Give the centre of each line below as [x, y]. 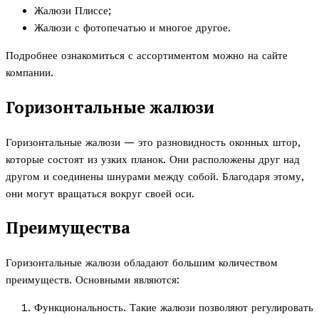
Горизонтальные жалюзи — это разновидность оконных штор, [153, 142]
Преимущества [68, 228]
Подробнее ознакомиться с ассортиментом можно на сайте [147, 56]
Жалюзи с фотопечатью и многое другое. [132, 28]
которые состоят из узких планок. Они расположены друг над [153, 159]
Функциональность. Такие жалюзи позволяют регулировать [174, 308]
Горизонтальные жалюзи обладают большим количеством [142, 263]
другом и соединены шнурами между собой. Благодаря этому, [155, 176]
